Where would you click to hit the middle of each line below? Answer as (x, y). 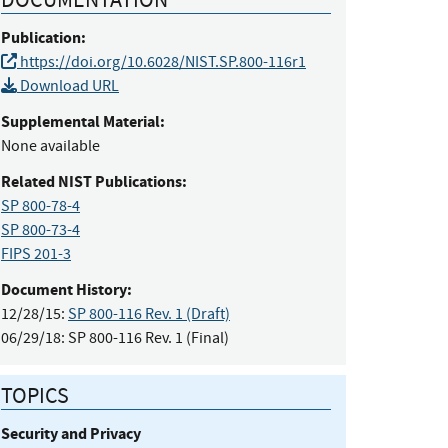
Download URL (68, 86)
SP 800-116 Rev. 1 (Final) (148, 338)
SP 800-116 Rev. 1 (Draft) (149, 314)
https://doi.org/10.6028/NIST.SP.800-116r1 (161, 62)
